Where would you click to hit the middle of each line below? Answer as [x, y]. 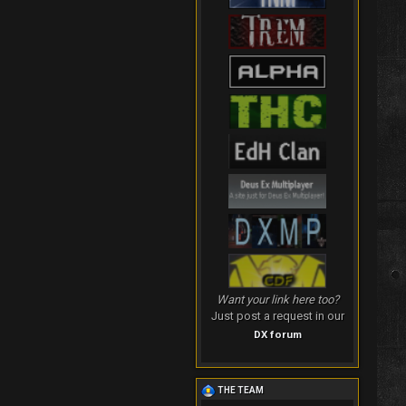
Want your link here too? [277, 300]
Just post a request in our [277, 316]
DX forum [277, 335]
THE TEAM [240, 391]
